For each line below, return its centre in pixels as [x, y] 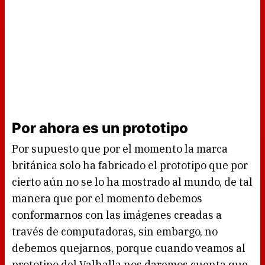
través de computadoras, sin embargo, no [115, 232]
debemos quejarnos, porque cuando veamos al [129, 248]
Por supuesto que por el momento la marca [120, 149]
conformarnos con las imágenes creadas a [117, 215]
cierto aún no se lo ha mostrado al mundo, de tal [132, 182]
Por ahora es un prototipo [100, 128]
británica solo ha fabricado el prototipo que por [130, 166]
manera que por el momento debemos [107, 199]
